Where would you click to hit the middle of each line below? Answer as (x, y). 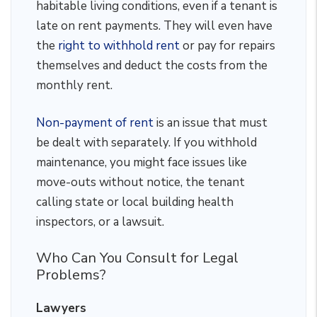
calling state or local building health (135, 202)
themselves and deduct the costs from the (152, 65)
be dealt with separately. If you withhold (146, 143)
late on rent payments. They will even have (154, 26)
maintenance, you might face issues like (142, 162)
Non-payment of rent (95, 123)
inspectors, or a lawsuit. (102, 222)
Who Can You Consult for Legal (137, 258)
